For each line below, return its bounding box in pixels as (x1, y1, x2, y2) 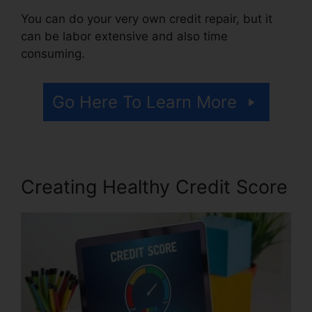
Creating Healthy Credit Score (21, 175, 288, 198)
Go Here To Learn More (52, 91, 237, 112)
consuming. (21, 47, 85, 61)
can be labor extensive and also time (21, 29, 228, 44)
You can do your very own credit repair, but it (21, 12, 272, 26)
